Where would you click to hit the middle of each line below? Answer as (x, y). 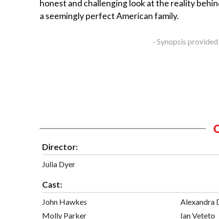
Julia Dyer (59, 164)
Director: (60, 147)
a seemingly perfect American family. (109, 16)
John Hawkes (65, 201)
